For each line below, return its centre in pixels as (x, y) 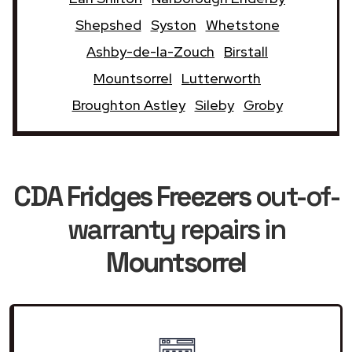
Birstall (246, 51)
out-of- (294, 196)
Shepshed (108, 24)
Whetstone (242, 24)
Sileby (214, 104)
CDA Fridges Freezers (132, 196)
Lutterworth (221, 78)
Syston (173, 24)
